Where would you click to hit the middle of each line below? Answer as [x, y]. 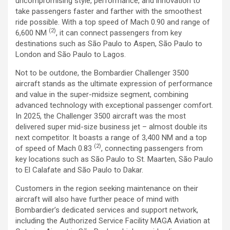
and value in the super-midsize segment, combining [102, 94]
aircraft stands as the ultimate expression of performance [114, 84]
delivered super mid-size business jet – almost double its [111, 127]
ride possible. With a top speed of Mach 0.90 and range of [113, 22]
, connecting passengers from [152, 148]
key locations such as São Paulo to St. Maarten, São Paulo [114, 159]
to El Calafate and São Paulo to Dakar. [79, 170]
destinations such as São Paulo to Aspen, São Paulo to [109, 44]
